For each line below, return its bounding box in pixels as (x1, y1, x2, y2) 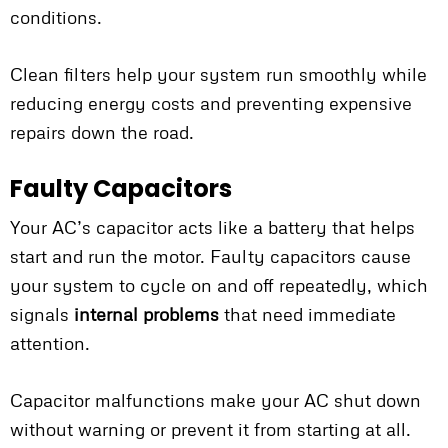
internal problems (74, 303, 219, 326)
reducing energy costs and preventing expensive (10, 92, 412, 115)
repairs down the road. (10, 121, 194, 144)
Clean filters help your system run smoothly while (10, 63, 427, 86)
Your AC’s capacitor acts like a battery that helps (10, 216, 415, 239)
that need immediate (219, 303, 396, 326)
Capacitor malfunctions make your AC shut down (10, 389, 421, 412)
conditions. (10, 6, 102, 29)
